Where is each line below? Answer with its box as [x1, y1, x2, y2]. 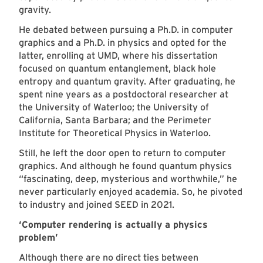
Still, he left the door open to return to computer [19, 147, 226, 159]
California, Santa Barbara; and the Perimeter [19, 114, 211, 126]
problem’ [19, 232, 58, 244]
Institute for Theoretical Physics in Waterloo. [19, 127, 213, 139]
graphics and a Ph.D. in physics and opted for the [19, 37, 227, 49]
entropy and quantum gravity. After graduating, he [19, 76, 235, 87]
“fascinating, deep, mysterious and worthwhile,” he [19, 173, 237, 185]
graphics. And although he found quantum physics [19, 160, 232, 172]
